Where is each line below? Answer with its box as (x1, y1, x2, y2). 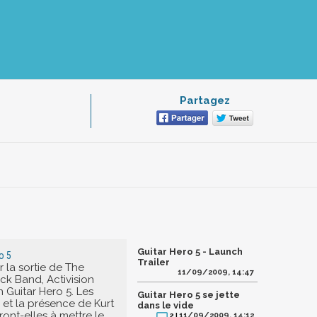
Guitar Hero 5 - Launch (137, 246, 243, 257)
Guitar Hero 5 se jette (137, 289, 240, 300)
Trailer (137, 257, 170, 267)
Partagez (179, 94, 230, 107)
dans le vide (137, 300, 194, 311)
